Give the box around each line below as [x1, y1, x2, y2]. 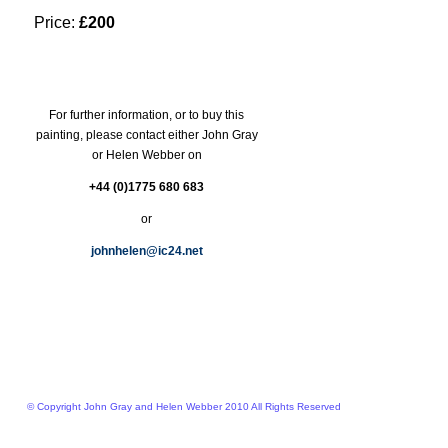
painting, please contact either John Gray [35, 128, 258, 142]
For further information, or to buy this [49, 108, 244, 122]
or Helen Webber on [91, 148, 202, 162]
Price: [34, 14, 79, 31]
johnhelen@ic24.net [90, 244, 203, 258]
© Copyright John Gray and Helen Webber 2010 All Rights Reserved [27, 401, 341, 412]
